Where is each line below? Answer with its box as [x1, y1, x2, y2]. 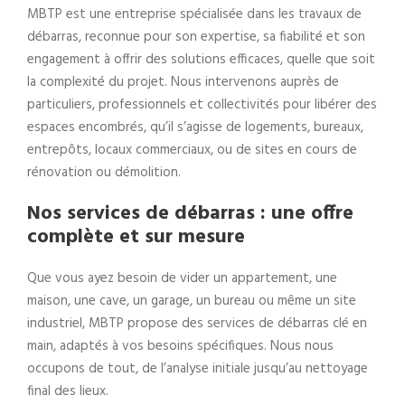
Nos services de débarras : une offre [27, 197, 353, 230]
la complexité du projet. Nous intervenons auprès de [27, 71, 339, 93]
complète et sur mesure [27, 221, 245, 253]
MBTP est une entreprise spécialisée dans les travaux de [27, 3, 362, 25]
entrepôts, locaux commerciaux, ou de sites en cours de [27, 138, 357, 161]
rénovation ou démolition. [27, 161, 181, 184]
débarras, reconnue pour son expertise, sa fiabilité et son [27, 25, 365, 48]
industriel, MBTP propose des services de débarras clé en [27, 312, 367, 334]
